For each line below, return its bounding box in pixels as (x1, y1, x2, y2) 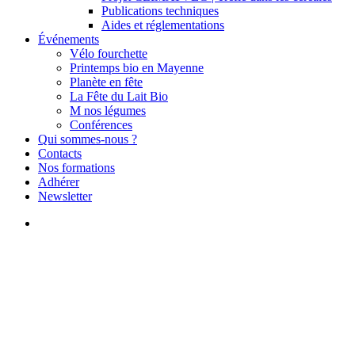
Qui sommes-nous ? (38, 132, 137, 146)
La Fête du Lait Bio (70, 90, 168, 103)
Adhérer (38, 175, 79, 189)
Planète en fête (70, 75, 143, 89)
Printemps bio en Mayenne (70, 61, 204, 74)
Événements (38, 32, 99, 46)
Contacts (38, 147, 82, 160)
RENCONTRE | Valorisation (22, 284, 333, 314)
